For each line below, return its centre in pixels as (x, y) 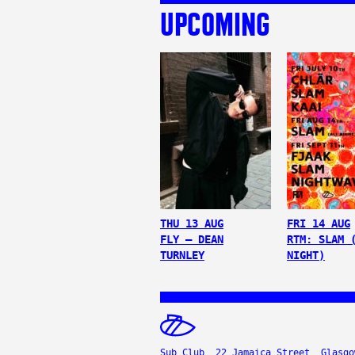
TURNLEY (182, 255)
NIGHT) (306, 255)
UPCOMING (215, 24)
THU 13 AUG (192, 223)
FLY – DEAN (192, 239)
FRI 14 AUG (319, 223)
